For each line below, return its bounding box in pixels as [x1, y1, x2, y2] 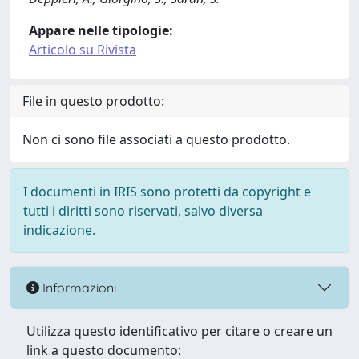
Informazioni [39, 279, 116, 296]
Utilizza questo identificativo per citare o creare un [26, 322, 333, 340]
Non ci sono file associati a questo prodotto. [22, 131, 290, 148]
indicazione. [23, 221, 95, 239]
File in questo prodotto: [22, 92, 164, 110]
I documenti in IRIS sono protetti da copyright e [23, 183, 311, 200]
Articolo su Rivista [29, 41, 136, 58]
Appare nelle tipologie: [29, 22, 173, 39]
